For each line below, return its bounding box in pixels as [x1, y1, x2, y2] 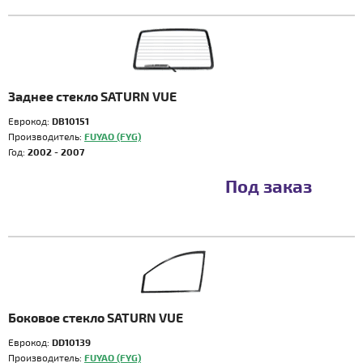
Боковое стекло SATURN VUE [8, 310, 183, 325]
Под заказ [224, 175, 312, 196]
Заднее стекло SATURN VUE [8, 88, 177, 104]
